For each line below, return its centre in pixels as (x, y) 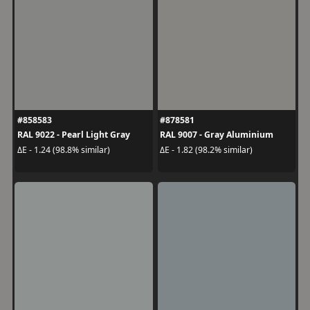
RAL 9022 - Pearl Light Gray (73, 135)
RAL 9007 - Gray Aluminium (217, 135)
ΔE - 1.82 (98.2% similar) (206, 149)
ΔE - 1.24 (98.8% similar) (63, 149)
